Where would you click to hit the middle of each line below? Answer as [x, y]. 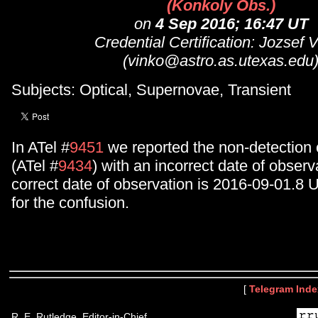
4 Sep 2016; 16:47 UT [231, 24]
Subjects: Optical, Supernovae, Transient [151, 89]
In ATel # [40, 148]
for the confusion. [70, 203]
